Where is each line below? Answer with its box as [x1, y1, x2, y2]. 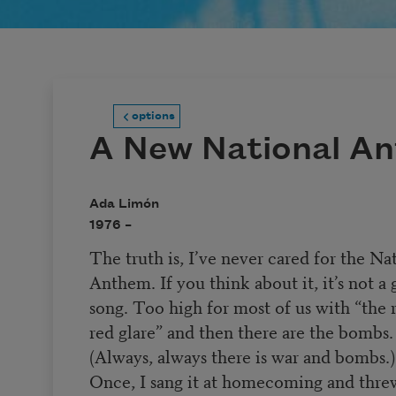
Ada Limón [88, 197, 159, 212]
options [131, 110, 175, 123]
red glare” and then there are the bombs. [88, 317, 393, 344]
